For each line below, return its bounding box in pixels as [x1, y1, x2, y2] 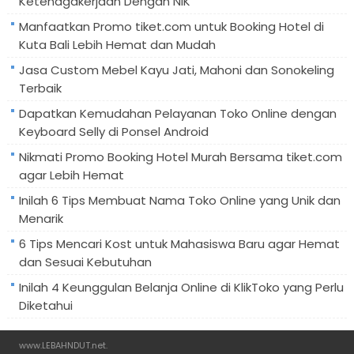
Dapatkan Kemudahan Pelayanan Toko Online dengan [18, 104, 337, 122]
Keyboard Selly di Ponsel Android [18, 122, 209, 140]
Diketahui [18, 296, 73, 314]
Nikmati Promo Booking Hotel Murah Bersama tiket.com [18, 148, 342, 165]
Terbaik [18, 79, 62, 96]
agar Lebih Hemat [18, 166, 124, 183]
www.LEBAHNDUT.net [18, 338, 106, 352]
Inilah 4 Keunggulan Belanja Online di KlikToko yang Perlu [18, 278, 344, 296]
